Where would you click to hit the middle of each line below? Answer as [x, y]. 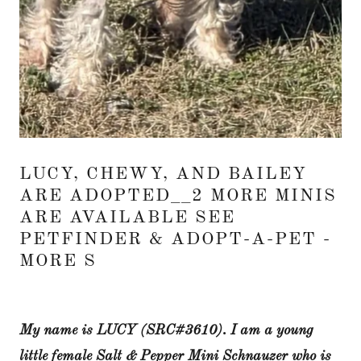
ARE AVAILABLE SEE [127, 217]
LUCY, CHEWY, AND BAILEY [163, 174]
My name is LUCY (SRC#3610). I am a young [166, 330]
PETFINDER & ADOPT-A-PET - [175, 239]
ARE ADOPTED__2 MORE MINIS [178, 195]
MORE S [58, 261]
